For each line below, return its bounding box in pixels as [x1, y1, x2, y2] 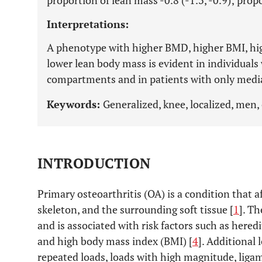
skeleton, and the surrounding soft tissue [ [37, 202, 233, 216]
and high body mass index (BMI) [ [37, 234, 192, 248]
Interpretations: [47, 17, 129, 31]
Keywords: [47, 97, 103, 111]
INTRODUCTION [37, 154, 151, 173]
